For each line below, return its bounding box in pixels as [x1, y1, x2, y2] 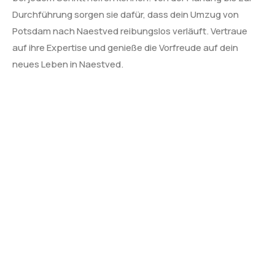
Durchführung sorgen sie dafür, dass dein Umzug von [12, 8, 239, 21]
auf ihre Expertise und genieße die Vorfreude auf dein [12, 41, 238, 55]
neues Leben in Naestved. [12, 58, 123, 71]
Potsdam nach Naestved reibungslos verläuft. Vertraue [12, 25, 247, 38]
